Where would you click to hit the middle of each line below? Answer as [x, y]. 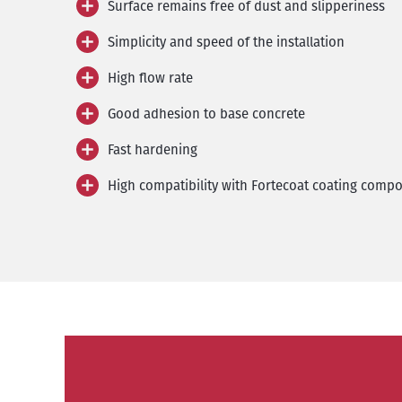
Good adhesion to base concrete [206, 113]
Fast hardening [153, 149]
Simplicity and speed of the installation [226, 41]
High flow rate [150, 77]
